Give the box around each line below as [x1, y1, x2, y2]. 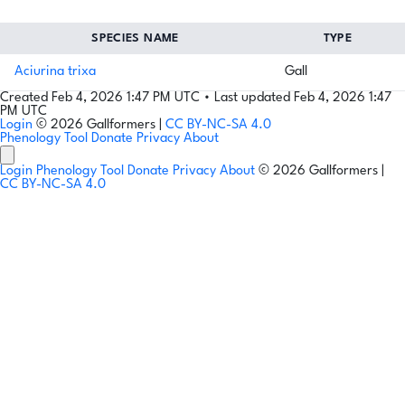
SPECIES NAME [91, 32, 179, 44]
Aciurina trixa [14, 64, 96, 79]
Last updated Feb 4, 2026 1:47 [214, 90, 391, 105]
